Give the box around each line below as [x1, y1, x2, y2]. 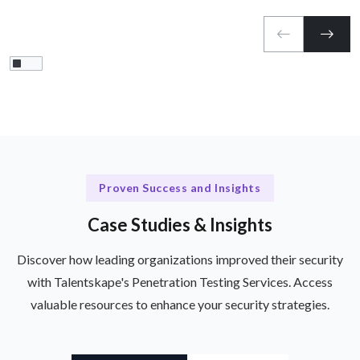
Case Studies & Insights [88, 213, 272, 235]
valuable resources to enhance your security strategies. [31, 296, 329, 312]
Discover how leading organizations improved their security [17, 251, 343, 267]
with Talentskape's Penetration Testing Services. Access [27, 273, 333, 289]
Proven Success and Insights [99, 181, 261, 195]
